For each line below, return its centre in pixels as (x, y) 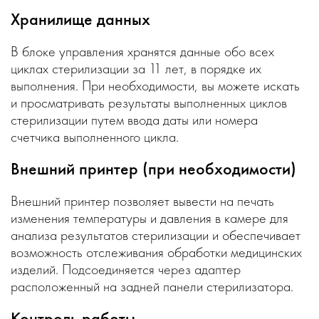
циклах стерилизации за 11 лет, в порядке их (136, 68)
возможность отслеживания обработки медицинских (156, 252)
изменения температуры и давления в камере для (150, 218)
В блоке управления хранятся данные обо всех (142, 51)
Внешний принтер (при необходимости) (153, 168)
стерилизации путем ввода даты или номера (134, 120)
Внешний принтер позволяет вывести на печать (142, 201)
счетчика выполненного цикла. (95, 137)
